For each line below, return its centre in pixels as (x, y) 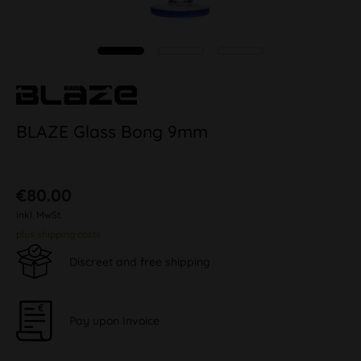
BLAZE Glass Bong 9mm (112, 131)
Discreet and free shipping (140, 261)
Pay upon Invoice (114, 320)
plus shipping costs (58, 234)
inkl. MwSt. (39, 215)
